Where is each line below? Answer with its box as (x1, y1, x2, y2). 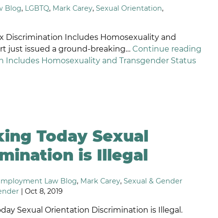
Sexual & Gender (124, 177, 183, 186)
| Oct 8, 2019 (19, 187, 63, 196)
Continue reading (132, 44, 202, 54)
